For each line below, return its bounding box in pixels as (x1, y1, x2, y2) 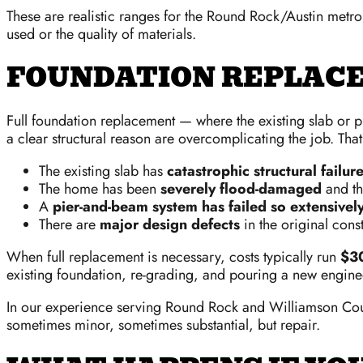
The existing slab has (39, 160, 167, 182)
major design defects (100, 214, 240, 236)
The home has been (39, 178, 160, 200)
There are (39, 214, 100, 236)
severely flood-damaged (160, 178, 322, 200)
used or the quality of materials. (6, 23, 196, 45)
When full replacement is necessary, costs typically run (6, 246, 340, 268)
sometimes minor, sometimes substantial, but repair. (6, 314, 320, 336)
